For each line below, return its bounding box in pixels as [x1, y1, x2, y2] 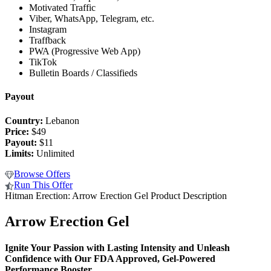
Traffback [29, 35, 66, 46]
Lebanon [43, 115, 79, 126]
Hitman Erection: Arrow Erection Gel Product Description [5, 190, 227, 201]
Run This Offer [14, 179, 73, 190]
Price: [5, 126, 31, 137]
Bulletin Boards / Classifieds [29, 68, 137, 79]
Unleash [197, 242, 230, 253]
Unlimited [36, 148, 74, 158]
